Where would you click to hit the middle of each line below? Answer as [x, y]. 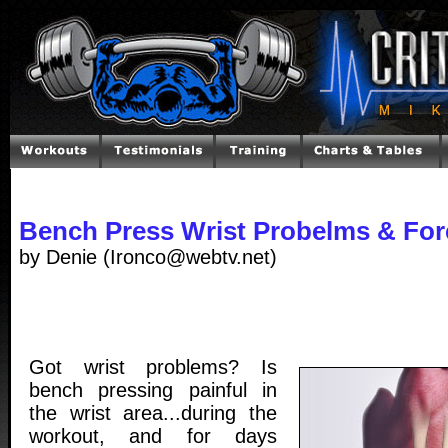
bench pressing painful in [153, 389]
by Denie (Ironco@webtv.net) [148, 257]
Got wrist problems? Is [153, 366]
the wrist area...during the [153, 412]
